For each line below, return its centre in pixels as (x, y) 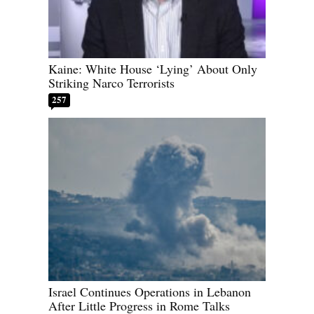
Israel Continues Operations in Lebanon (150, 291)
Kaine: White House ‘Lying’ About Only (153, 69)
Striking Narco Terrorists (111, 83)
